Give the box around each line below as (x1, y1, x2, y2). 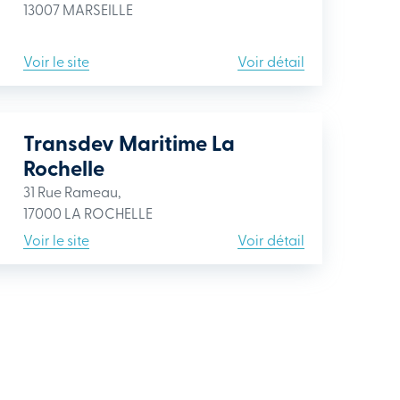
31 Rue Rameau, (23, 181, 121, 201)
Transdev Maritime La (23, 127, 235, 158)
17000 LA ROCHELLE (23, 203, 153, 222)
